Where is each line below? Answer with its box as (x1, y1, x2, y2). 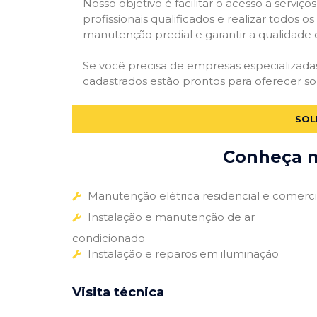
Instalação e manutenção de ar (88, 209, 255, 224)
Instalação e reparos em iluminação (88, 246, 279, 260)
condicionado (72, 231, 145, 245)
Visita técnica (72, 284, 164, 300)
